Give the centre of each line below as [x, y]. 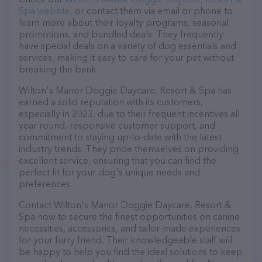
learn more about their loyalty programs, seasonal [124, 22]
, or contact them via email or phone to [151, 11]
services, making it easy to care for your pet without [126, 57]
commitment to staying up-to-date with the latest [120, 137]
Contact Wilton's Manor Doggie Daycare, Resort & [125, 205]
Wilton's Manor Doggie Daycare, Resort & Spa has [125, 90]
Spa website [44, 11]
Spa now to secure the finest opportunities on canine [129, 216]
